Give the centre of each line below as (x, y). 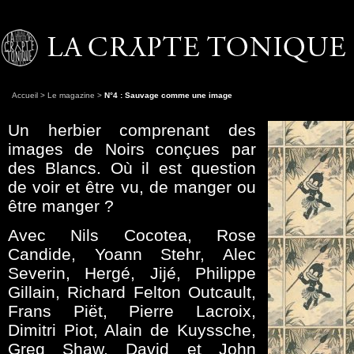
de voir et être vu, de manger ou (132, 186)
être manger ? (61, 205)
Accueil (25, 95)
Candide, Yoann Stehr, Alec (132, 254)
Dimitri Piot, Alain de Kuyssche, (132, 330)
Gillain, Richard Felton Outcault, (132, 292)
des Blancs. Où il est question (132, 168)
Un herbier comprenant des (132, 130)
